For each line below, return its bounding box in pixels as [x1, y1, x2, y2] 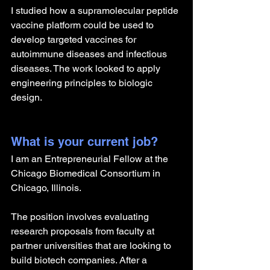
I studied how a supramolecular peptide [11, 5, 181, 16]
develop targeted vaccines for [11, 34, 139, 45]
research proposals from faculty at [11, 225, 157, 237]
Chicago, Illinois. [11, 182, 83, 193]
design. [11, 92, 42, 103]
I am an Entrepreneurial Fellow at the [11, 153, 171, 165]
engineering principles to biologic [11, 77, 155, 89]
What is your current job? [11, 134, 158, 149]
